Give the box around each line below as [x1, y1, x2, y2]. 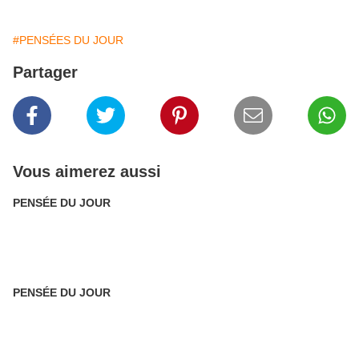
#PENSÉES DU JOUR [13, 34, 123, 46]
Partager [13, 63, 78, 81]
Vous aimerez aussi [13, 163, 161, 180]
